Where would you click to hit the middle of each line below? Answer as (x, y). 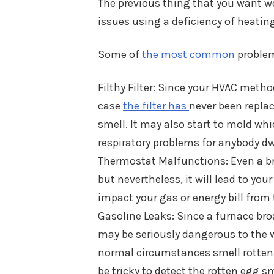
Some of (120, 54)
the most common (188, 54)
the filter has (156, 106)
